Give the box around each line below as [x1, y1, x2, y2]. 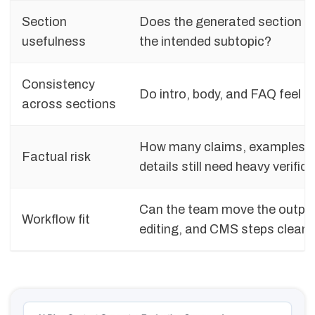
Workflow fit [22, 212, 90, 226]
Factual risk [22, 149, 91, 164]
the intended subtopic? [139, 34, 271, 49]
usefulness [22, 34, 86, 49]
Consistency [22, 77, 95, 91]
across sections [22, 96, 116, 111]
